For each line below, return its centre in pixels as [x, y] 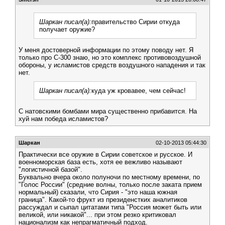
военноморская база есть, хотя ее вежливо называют [100, 162]
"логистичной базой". [50, 170]
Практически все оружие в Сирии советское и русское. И [105, 154]
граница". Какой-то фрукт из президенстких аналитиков [103, 200]
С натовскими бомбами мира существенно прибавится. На [108, 111]
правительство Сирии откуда [136, 22]
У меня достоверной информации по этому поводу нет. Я [106, 50]
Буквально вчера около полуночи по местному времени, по [109, 177]
